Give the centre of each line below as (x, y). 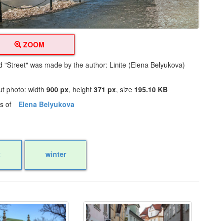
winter (55, 154)
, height (81, 89)
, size (125, 89)
